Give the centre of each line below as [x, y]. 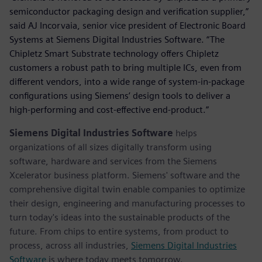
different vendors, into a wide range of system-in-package [127, 81]
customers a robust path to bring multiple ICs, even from [125, 67]
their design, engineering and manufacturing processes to [127, 203]
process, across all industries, [70, 245]
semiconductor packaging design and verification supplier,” [129, 11]
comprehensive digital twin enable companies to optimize [127, 189]
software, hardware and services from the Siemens [113, 161]
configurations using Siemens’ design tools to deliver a [120, 95]
